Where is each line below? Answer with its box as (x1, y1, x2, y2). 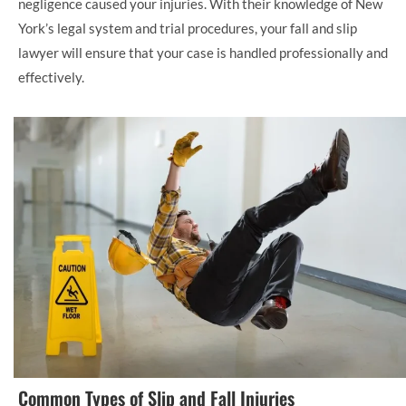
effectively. (18, 69, 84, 86)
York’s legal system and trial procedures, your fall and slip (18, 20, 357, 37)
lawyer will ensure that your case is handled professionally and (18, 44, 388, 62)
